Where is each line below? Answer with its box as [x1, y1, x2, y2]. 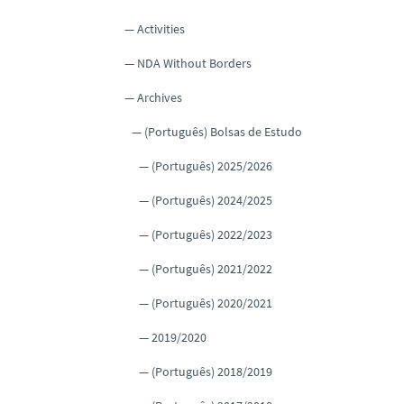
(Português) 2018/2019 [151, 363, 272, 380]
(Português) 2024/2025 [151, 191, 272, 208]
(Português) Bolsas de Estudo [144, 123, 302, 140]
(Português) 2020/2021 [151, 294, 272, 311]
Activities [137, 20, 185, 37]
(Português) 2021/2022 [151, 260, 272, 277]
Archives [137, 88, 182, 106]
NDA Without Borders [137, 54, 252, 71]
